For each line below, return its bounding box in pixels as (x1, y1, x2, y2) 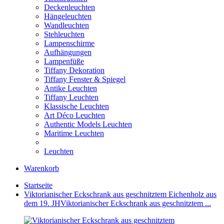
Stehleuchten (44, 30, 84, 38)
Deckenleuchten (44, 3, 95, 11)
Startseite (24, 181, 52, 189)
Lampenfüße (44, 57, 84, 65)
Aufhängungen (44, 48, 91, 56)
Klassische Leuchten (44, 102, 109, 110)
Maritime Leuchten (44, 129, 104, 137)
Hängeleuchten (44, 12, 91, 20)
